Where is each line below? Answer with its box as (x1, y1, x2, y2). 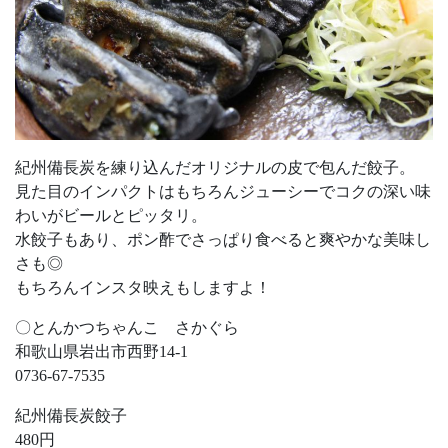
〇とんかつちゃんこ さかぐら (15, 319, 239, 337)
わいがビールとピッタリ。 (15, 207, 207, 225)
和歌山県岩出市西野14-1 (15, 343, 188, 361)
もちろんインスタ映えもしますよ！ (15, 279, 271, 297)
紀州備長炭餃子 (15, 407, 127, 425)
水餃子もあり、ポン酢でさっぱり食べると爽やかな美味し (15, 231, 431, 249)
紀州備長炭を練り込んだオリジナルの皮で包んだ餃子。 (15, 159, 415, 177)
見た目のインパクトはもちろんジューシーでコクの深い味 (15, 183, 431, 201)
